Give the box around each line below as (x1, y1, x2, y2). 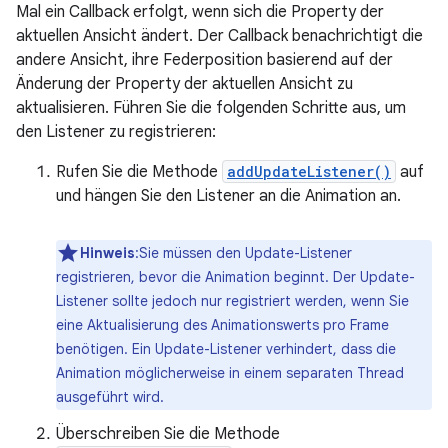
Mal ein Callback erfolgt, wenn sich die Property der (16, 2, 384, 22)
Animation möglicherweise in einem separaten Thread (56, 364, 404, 382)
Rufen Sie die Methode (56, 162, 222, 182)
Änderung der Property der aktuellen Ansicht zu (16, 74, 353, 94)
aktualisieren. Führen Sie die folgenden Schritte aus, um (16, 98, 406, 118)
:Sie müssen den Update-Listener (135, 244, 352, 262)
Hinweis (80, 244, 135, 262)
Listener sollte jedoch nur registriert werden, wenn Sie (56, 292, 409, 310)
